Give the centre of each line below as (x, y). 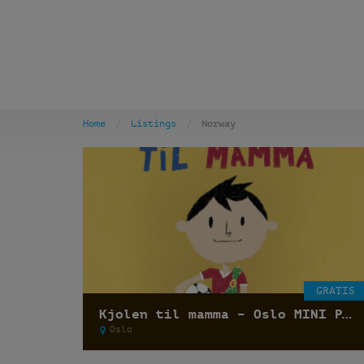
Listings (154, 123)
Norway (219, 123)
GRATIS (335, 290)
